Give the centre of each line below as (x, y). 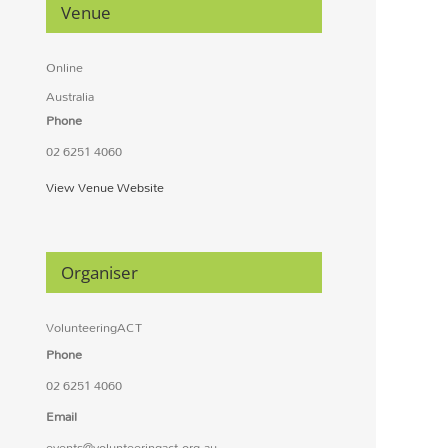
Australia (69, 96)
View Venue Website (104, 187)
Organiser (99, 273)
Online (64, 67)
